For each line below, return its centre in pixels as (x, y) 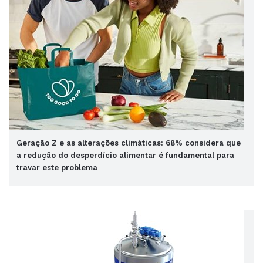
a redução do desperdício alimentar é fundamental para (125, 155)
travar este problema (57, 168)
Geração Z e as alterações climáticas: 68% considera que (129, 143)
